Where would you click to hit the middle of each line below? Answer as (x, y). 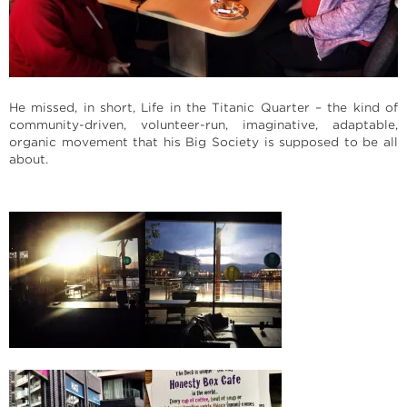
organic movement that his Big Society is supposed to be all (203, 142)
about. (29, 159)
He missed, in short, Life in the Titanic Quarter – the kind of (203, 107)
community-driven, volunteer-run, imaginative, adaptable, (203, 124)
